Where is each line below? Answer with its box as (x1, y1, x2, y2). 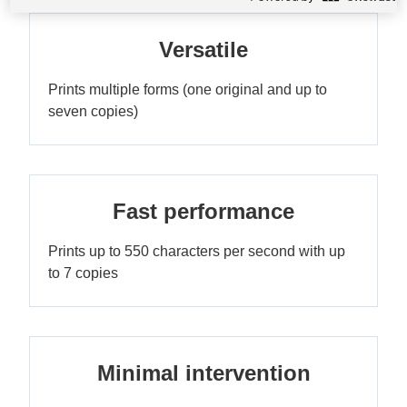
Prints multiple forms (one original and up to (48, 82, 327, 97)
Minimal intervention (96, 361, 311, 385)
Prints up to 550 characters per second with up (48, 243, 345, 259)
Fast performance (113, 199, 294, 223)
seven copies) (48, 104, 138, 119)
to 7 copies (48, 265, 118, 281)
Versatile (159, 37, 248, 62)
